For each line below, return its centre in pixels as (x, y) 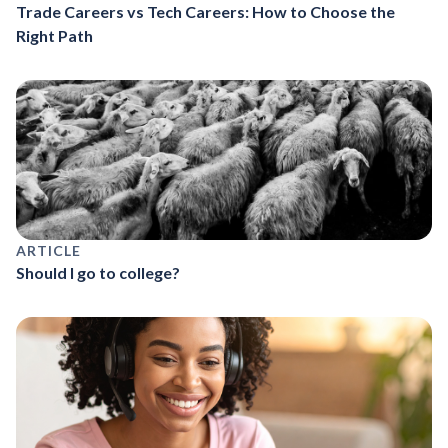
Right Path (54, 36)
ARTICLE (48, 251)
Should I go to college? (98, 273)
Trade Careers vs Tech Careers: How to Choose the (205, 12)
